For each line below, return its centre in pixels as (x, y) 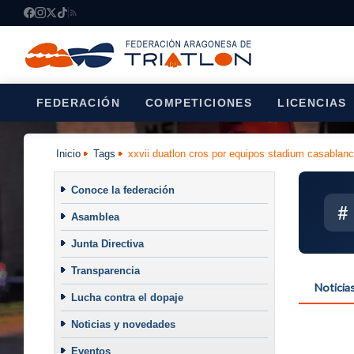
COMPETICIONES (199, 103)
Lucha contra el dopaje (127, 297)
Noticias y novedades (123, 324)
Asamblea (95, 217)
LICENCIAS (312, 103)
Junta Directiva (107, 243)
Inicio (69, 153)
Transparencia (105, 270)
